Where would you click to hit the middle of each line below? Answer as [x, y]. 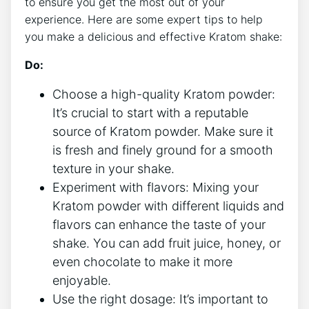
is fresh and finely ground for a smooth [163, 150]
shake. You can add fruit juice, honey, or [167, 243]
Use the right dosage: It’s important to [160, 299]
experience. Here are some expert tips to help [144, 19]
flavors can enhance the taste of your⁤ [159, 224]
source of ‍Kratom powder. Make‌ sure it [163, 131]
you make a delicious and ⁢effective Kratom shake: [153, 36]
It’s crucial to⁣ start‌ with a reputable [150, 112]
